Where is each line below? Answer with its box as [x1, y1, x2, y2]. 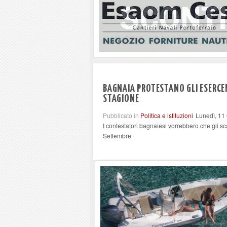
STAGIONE [103, 94, 139, 104]
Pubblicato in [103, 111, 139, 120]
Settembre [103, 131, 131, 140]
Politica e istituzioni [140, 111, 193, 120]
